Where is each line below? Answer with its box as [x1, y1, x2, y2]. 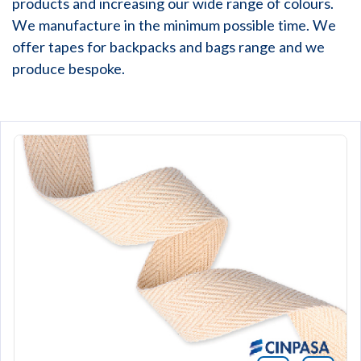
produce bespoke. [12, 59, 125, 77]
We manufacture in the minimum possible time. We [12, 15, 336, 34]
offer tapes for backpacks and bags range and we [12, 37, 325, 56]
